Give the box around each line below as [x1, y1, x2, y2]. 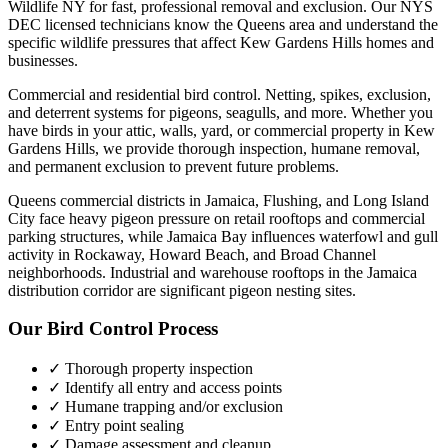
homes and [362, 33, 434, 51]
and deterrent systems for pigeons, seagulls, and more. [8, 103, 347, 121]
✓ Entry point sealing [48, 417, 184, 435]
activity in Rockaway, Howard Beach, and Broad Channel [8, 245, 376, 263]
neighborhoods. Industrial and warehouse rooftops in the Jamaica [8, 263, 417, 281]
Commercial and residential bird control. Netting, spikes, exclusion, [8, 85, 431, 103]
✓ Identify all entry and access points [48, 379, 282, 397]
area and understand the [285, 15, 438, 33]
